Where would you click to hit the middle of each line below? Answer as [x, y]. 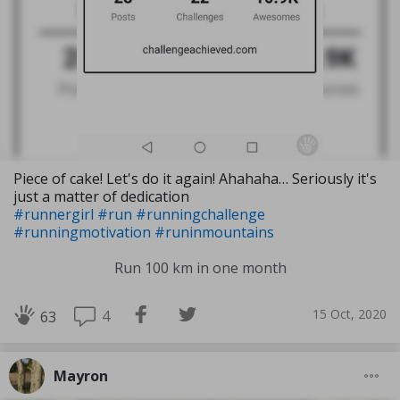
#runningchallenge [200, 214]
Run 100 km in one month [200, 267]
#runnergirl [55, 214]
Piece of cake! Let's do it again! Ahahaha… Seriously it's [195, 178]
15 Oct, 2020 [350, 314]
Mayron [81, 375]
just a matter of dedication [101, 196]
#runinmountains [214, 232]
